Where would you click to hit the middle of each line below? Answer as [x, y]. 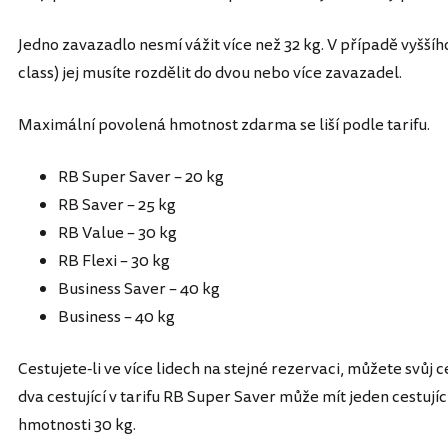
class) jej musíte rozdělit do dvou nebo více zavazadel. [210, 73]
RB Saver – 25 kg [117, 205]
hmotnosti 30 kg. [77, 425]
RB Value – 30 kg [117, 233]
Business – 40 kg [116, 317]
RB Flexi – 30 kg [114, 261]
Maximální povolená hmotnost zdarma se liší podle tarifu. [224, 125]
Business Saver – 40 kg [139, 289]
